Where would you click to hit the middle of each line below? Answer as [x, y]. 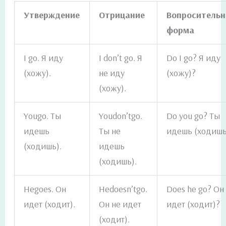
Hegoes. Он [45, 189]
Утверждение [52, 15]
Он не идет [120, 204]
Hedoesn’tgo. [123, 189]
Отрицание [122, 15]
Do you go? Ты [193, 116]
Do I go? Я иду [194, 58]
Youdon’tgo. [121, 116]
